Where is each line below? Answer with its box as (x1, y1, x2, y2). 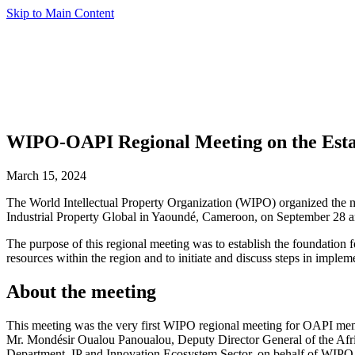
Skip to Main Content (6, 6, 114, 20)
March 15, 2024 (6, 168, 86, 182)
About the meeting (6, 281, 156, 302)
